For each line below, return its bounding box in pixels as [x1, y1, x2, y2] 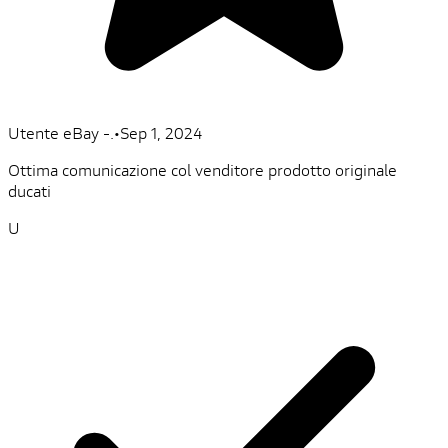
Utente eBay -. [8, 122, 114, 144]
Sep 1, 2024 [120, 122, 202, 144]
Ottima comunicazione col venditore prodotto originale [8, 159, 397, 181]
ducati [8, 180, 51, 202]
